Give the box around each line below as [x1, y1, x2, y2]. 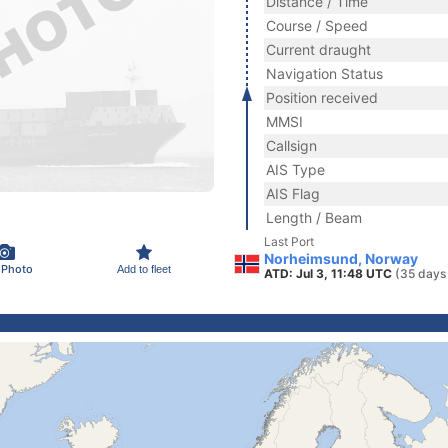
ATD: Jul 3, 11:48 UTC [264, 266, 395, 281]
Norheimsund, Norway [264, 250, 418, 267]
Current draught [266, 41, 371, 58]
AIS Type [266, 161, 325, 178]
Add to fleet [117, 262, 171, 275]
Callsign [266, 137, 317, 154]
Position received [266, 89, 378, 106]
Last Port [264, 234, 314, 249]
